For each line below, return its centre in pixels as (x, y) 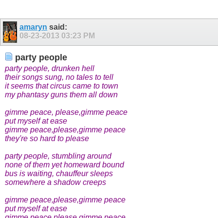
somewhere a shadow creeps (55, 182)
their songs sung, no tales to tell (59, 77)
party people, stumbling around (58, 156)
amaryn (34, 27)
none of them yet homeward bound (64, 165)
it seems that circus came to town (62, 86)
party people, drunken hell (50, 69)
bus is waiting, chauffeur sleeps (59, 174)
